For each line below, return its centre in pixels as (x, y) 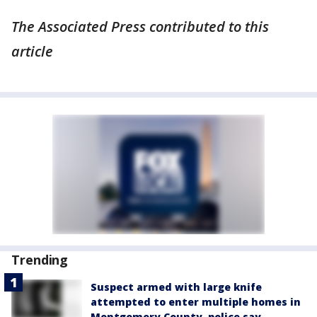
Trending (40, 259)
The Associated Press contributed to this (140, 26)
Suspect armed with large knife (176, 287)
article (32, 51)
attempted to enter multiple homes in (196, 301)
